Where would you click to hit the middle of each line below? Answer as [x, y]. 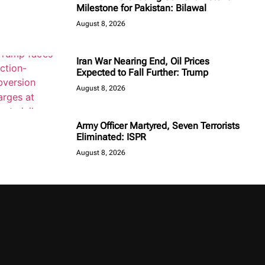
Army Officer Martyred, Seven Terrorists [158, 125]
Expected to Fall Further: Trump [142, 72]
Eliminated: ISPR [111, 137]
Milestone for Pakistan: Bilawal [143, 8]
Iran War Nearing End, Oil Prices [143, 61]
